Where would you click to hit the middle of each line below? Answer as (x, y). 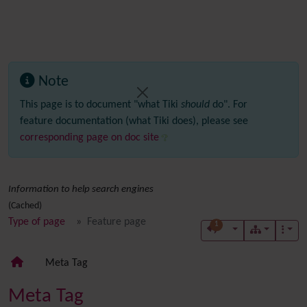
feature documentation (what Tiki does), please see (134, 121)
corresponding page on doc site (89, 138)
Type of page (37, 222)
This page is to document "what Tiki (100, 105)
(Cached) (25, 206)
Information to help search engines (81, 189)
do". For (229, 105)
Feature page (116, 222)
